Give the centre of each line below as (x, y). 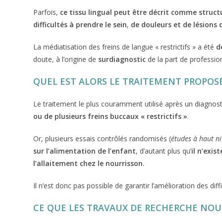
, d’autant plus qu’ (164, 151)
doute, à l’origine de (65, 59)
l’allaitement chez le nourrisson (88, 163)
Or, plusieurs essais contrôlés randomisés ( (102, 139)
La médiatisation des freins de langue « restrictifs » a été (125, 47)
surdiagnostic (121, 59)
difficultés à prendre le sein (80, 25)
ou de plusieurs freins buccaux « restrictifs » (111, 116)
